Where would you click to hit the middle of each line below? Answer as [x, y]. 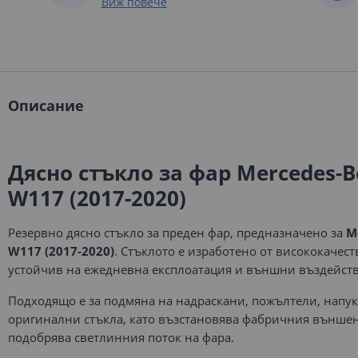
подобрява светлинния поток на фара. [121, 337]
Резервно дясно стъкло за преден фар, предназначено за [177, 233]
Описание [46, 105]
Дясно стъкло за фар [122, 173]
